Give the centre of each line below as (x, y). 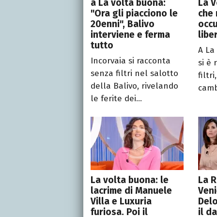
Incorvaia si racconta (131, 61)
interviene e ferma (130, 35)
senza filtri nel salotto (134, 74)
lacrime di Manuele (131, 191)
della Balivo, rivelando (134, 86)
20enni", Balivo (123, 24)
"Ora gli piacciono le (134, 14)
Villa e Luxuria (121, 201)
